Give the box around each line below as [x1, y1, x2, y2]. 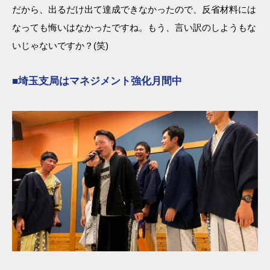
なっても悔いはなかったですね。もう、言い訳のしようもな [12, 22, 256, 33]
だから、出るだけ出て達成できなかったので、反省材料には [12, 4, 256, 15]
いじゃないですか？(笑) [12, 40, 108, 51]
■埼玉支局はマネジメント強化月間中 [12, 75, 182, 87]
